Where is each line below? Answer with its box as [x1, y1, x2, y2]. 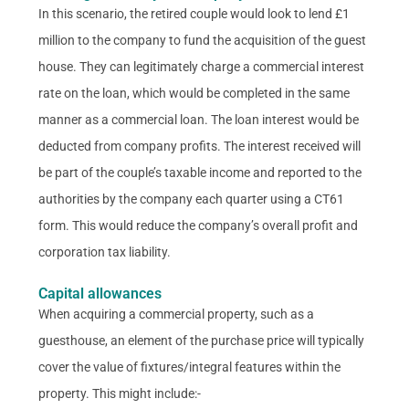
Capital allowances [38, 284, 163, 302]
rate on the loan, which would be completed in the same [38, 85, 351, 100]
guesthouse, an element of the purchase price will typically [38, 332, 365, 348]
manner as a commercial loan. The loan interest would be [38, 111, 360, 127]
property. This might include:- [38, 385, 202, 401]
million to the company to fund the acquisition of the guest [38, 32, 367, 47]
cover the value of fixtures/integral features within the [38, 359, 341, 374]
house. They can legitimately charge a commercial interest [38, 58, 365, 74]
